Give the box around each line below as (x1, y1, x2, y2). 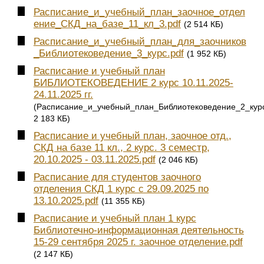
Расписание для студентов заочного (33, 171, 201, 183)
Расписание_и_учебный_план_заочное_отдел (33, 6, 245, 18)
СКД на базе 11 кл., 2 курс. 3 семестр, (33, 142, 210, 154)
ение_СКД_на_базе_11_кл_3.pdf (33, 18, 181, 29)
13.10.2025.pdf (33, 195, 98, 207)
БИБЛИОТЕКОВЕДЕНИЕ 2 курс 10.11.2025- (33, 77, 233, 89)
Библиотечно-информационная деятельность (33, 225, 244, 236)
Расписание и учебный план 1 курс (33, 213, 196, 225)
